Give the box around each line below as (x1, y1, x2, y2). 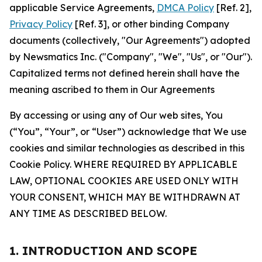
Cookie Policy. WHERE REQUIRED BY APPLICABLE (9, 158, 237, 170)
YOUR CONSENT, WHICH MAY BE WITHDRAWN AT (9, 191, 240, 203)
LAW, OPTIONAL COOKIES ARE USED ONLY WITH (9, 175, 239, 187)
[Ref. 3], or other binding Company (73, 18, 229, 30)
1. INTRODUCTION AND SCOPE (9, 243, 197, 258)
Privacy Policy (9, 18, 73, 30)
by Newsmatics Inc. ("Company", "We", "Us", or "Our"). (9, 51, 252, 63)
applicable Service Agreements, (9, 2, 157, 13)
